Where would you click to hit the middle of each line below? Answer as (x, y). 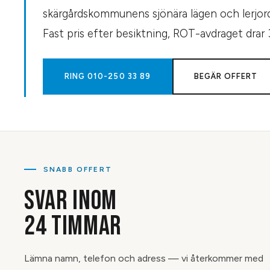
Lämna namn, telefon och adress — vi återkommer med (144, 258)
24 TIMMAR (73, 226)
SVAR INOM (71, 201)
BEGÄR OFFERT (226, 76)
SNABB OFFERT (78, 169)
